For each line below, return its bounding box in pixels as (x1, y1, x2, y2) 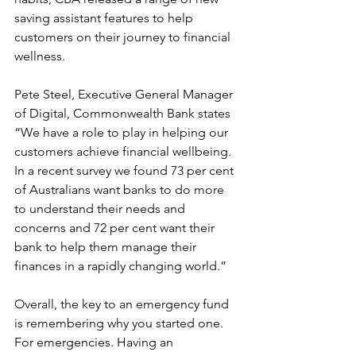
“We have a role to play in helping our (14, 125, 231, 140)
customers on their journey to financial (14, 29, 234, 44)
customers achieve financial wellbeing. (14, 144, 234, 159)
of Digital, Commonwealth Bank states (14, 106, 234, 121)
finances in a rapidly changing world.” (14, 258, 226, 273)
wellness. (14, 48, 68, 64)
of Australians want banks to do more (14, 182, 227, 197)
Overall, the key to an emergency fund (14, 296, 232, 311)
